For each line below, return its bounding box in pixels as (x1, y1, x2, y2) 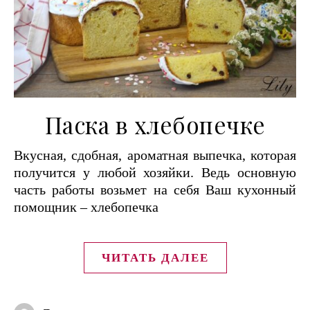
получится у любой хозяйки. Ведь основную (14, 165, 296, 181)
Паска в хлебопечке (44, 109, 266, 140)
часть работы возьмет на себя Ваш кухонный (14, 182, 296, 198)
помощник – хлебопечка (14, 199, 158, 215)
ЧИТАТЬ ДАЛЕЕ (101, 251, 209, 265)
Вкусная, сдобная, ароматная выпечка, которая (14, 147, 23, 163)
